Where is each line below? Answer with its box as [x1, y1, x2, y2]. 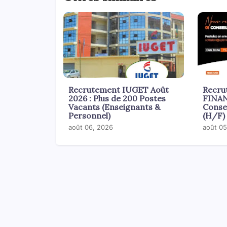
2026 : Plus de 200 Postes [68, 93, 166, 103]
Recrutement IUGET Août [68, 84, 169, 95]
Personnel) [68, 110, 110, 121]
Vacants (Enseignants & [68, 101, 160, 112]
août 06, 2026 [68, 123, 113, 131]
